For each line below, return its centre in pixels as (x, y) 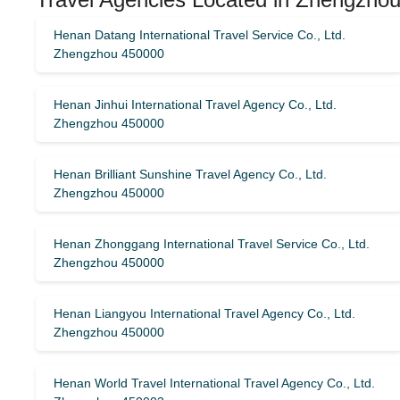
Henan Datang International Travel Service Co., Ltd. (200, 35)
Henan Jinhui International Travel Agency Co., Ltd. (195, 104)
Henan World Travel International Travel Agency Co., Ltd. (214, 383)
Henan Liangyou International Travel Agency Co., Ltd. (204, 313)
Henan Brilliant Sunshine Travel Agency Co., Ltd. (190, 174)
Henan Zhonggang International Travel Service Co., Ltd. (212, 244)
